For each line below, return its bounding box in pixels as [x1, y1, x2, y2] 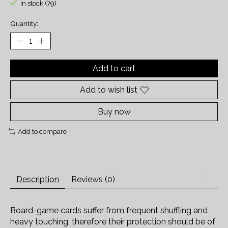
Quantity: [10, 19, 38, 28]
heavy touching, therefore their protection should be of [10, 216, 215, 226]
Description [16, 174, 59, 184]
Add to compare [17, 127, 67, 136]
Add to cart [93, 64, 135, 74]
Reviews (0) [71, 174, 115, 184]
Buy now [97, 107, 131, 117]
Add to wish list [79, 85, 137, 95]
